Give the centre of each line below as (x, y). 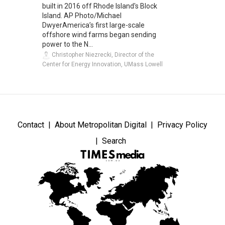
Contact (31, 125)
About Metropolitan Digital (101, 125)
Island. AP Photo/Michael (82, 16)
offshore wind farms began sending (99, 35)
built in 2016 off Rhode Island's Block (100, 6)
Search (114, 141)
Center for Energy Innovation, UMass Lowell (102, 65)
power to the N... (68, 44)
